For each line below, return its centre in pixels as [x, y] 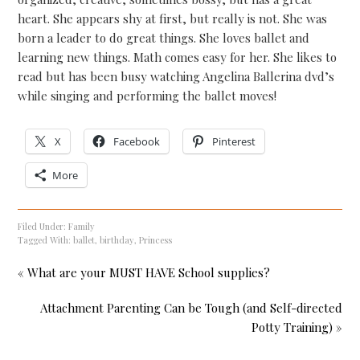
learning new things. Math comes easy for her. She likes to [178, 57]
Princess [156, 239]
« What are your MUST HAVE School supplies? [144, 272]
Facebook [137, 141]
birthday [117, 239]
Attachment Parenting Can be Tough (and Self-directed [191, 307]
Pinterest [234, 141]
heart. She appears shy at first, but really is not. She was [173, 18]
